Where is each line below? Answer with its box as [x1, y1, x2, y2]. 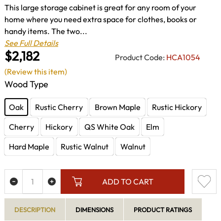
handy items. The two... [4, 26, 87, 36]
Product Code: [115, 52, 165, 62]
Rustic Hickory [151, 102, 202, 112]
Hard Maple [9, 141, 50, 151]
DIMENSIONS [75, 206, 113, 214]
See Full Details [4, 37, 58, 48]
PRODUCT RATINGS [134, 206, 192, 214]
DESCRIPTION [14, 206, 55, 214]
